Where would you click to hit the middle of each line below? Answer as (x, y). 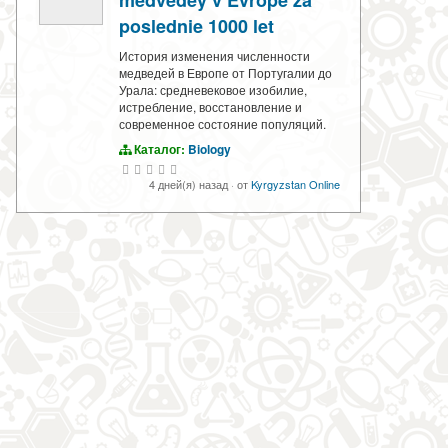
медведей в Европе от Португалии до (225, 73)
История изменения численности (214, 56)
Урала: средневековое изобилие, (213, 90)
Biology (209, 149)
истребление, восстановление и (210, 107)
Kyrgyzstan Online (295, 184)
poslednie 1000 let (196, 26)
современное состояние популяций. (222, 124)
